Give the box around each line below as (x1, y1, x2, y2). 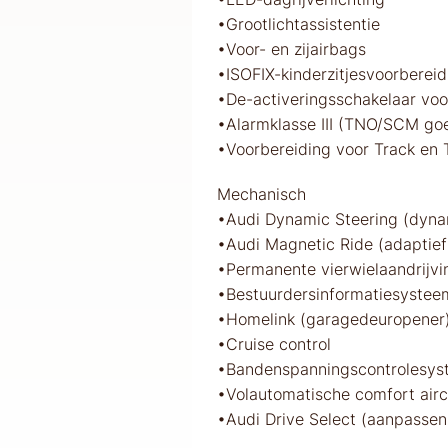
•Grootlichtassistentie (217, 13, 380, 34)
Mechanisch (217, 183, 306, 204)
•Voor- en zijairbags (217, 38, 366, 59)
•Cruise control (217, 333, 331, 354)
